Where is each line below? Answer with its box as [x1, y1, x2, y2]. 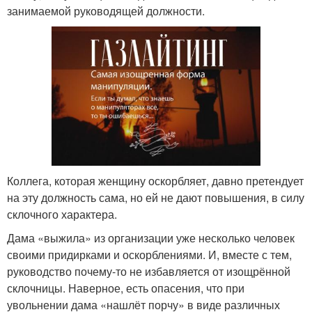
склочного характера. [7, 205, 117, 222]
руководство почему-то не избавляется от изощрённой [7, 263, 290, 279]
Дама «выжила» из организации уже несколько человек [7, 229, 295, 246]
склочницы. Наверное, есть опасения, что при [7, 279, 244, 296]
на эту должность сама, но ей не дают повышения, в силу [7, 189, 304, 205]
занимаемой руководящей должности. [7, 3, 205, 19]
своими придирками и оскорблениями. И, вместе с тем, [7, 246, 292, 263]
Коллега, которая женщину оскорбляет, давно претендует [7, 172, 304, 189]
